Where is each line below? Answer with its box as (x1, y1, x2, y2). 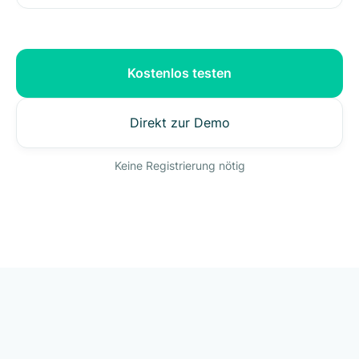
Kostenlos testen (127, 64, 232, 81)
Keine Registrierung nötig (114, 158, 245, 172)
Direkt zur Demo (129, 114, 230, 131)
